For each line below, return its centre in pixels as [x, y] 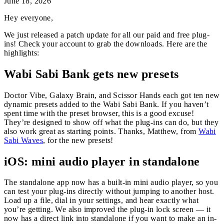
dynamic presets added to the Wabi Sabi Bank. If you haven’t [106, 104]
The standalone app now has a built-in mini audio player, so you [111, 182]
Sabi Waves [24, 140]
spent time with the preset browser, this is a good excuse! [99, 113]
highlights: [22, 52]
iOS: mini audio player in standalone [102, 161]
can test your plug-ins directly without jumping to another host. [109, 191]
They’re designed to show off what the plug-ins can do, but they [111, 122]
